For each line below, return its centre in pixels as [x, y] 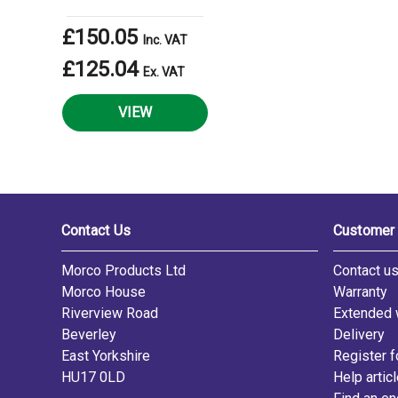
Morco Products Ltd [123, 271]
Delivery [358, 334]
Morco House [103, 292]
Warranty [360, 292]
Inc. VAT [165, 40]
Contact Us [96, 231]
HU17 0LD [93, 377]
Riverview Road [109, 313]
